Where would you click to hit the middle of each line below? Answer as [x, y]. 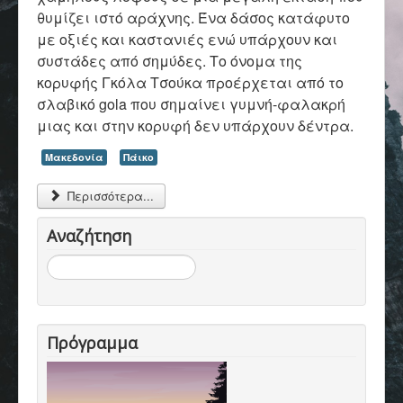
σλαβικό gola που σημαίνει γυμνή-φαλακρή [191, 104]
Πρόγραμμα [92, 342]
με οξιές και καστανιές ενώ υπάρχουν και [187, 39]
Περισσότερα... [109, 195]
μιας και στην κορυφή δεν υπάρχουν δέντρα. [195, 125]
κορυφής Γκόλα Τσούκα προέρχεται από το [190, 82]
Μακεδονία [74, 157]
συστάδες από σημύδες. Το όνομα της [170, 61]
